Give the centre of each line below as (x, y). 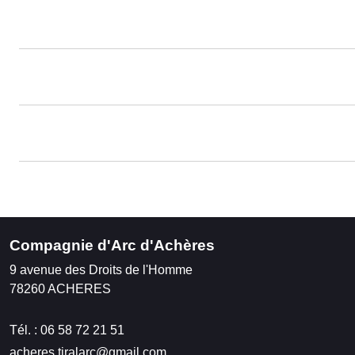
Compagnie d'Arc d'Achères (112, 245)
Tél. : (25, 330)
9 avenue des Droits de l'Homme (101, 269)
